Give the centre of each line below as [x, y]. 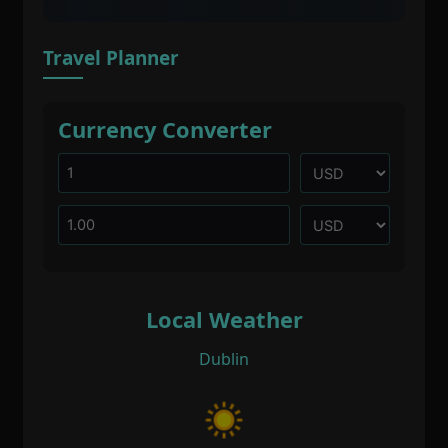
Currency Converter [164, 130]
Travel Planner [110, 58]
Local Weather [224, 320]
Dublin [224, 359]
